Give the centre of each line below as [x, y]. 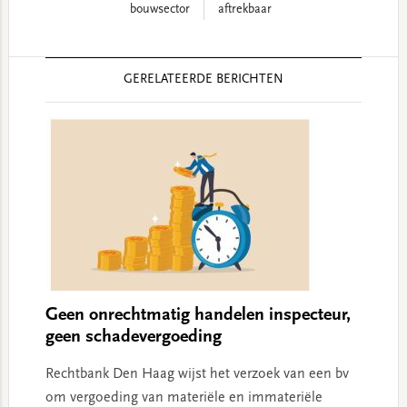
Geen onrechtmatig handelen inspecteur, [198, 315]
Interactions [57, 92]
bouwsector [159, 10]
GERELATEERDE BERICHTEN [203, 80]
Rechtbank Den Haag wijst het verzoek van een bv [197, 374]
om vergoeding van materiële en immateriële [184, 398]
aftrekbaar [244, 10]
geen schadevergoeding [133, 337]
